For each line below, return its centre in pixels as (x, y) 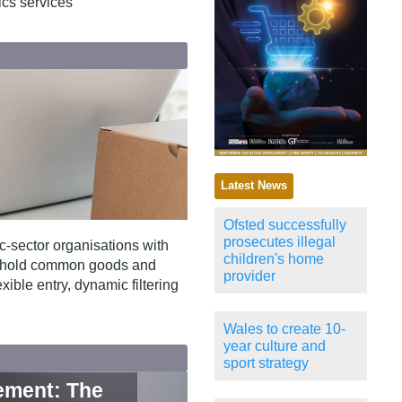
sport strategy (266, 363)
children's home (274, 259)
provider (249, 276)
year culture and (275, 346)
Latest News (254, 186)
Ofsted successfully (285, 225)
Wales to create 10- (284, 329)
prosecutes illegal (280, 242)
